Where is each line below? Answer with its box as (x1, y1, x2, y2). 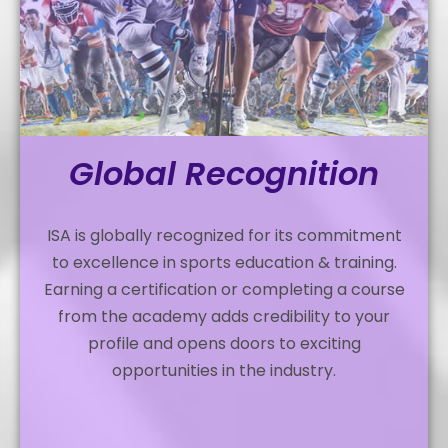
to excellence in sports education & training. (51, 250, 397, 274)
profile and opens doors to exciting (87, 331, 361, 355)
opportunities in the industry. (112, 358, 336, 382)
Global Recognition (69, 150, 379, 196)
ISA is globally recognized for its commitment (46, 223, 402, 247)
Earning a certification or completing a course (43, 277, 405, 301)
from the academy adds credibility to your (58, 304, 390, 328)
